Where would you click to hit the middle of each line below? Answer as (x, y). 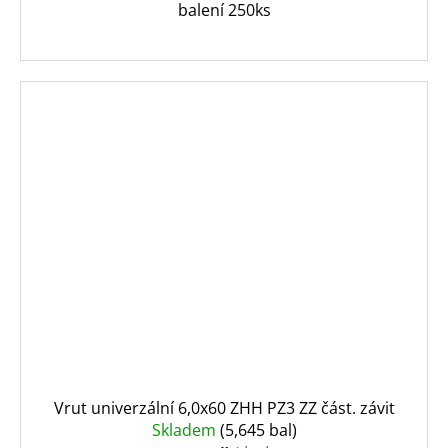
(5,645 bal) (258, 430)
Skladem (185, 430)
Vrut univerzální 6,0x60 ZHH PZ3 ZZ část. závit (224, 408)
